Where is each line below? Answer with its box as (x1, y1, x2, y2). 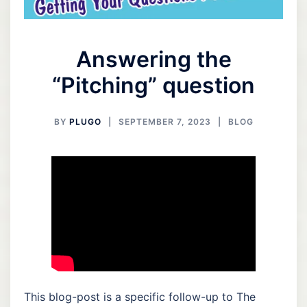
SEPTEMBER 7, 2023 (118, 116, 211, 127)
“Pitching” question (52, 72, 255, 99)
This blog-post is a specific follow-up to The (24, 289, 256, 304)
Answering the (75, 46, 232, 73)
